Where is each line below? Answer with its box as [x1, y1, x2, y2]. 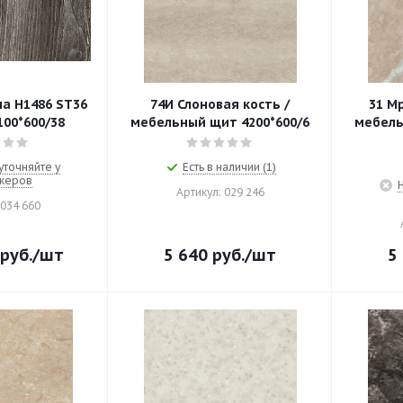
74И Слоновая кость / [150, 96, 284, 112]
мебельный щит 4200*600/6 [130, 114, 309, 130]
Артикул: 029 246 [175, 185, 264, 199]
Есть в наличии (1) [182, 160, 276, 174]
